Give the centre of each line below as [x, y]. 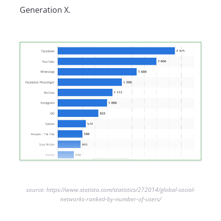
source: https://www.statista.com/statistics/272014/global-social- [110, 190]
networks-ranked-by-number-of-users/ [110, 199]
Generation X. [46, 10]
